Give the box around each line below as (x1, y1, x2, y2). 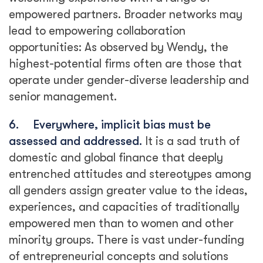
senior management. (9, 90, 117, 103)
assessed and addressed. (9, 134, 142, 148)
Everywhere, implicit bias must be (33, 118, 211, 131)
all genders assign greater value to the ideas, (9, 184, 248, 197)
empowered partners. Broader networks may (9, 8, 242, 21)
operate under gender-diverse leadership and (9, 73, 249, 87)
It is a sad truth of (142, 134, 240, 148)
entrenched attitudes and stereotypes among (9, 167, 251, 181)
